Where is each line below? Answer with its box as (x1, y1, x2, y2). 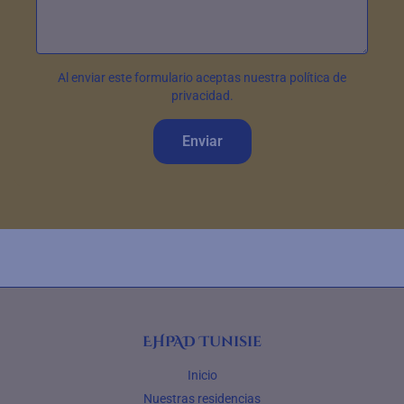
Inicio (187, 368, 217, 382)
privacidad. (170, 88, 234, 103)
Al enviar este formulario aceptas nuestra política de (58, 70, 346, 85)
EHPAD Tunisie (142, 332, 262, 352)
